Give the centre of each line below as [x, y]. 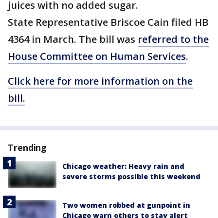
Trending [27, 148]
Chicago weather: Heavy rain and [123, 166]
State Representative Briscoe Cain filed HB [108, 22]
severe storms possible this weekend [131, 177]
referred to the [173, 39]
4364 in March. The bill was [73, 39]
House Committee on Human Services [97, 56]
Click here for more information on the [100, 81]
